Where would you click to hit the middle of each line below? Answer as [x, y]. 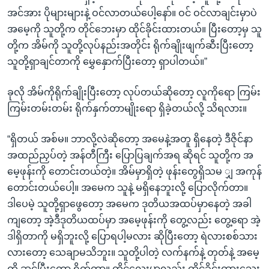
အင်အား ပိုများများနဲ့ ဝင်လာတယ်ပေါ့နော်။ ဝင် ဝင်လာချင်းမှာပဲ [132, 13]
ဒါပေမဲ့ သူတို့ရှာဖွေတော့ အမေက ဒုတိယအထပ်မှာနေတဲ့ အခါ [129, 204]
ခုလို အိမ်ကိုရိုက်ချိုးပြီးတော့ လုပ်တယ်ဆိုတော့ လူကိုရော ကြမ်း [134, 92]
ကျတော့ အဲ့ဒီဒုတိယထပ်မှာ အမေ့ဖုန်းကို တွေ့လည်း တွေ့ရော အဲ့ [134, 220]
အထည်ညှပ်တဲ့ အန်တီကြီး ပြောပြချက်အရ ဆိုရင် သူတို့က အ [130, 155]
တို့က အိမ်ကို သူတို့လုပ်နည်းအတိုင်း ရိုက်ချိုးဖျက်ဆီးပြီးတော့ [130, 45]
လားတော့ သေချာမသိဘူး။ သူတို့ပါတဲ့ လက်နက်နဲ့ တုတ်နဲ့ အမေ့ [133, 252]
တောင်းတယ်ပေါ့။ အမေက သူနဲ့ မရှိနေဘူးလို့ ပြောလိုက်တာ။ [128, 187]
